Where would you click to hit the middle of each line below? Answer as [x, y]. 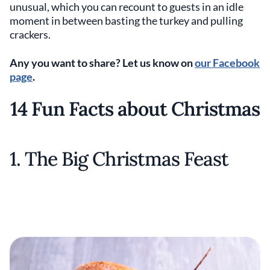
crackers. [30, 34]
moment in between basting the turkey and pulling [126, 20]
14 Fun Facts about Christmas [135, 109]
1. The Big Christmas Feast [119, 159]
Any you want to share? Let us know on [102, 63]
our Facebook [227, 63]
